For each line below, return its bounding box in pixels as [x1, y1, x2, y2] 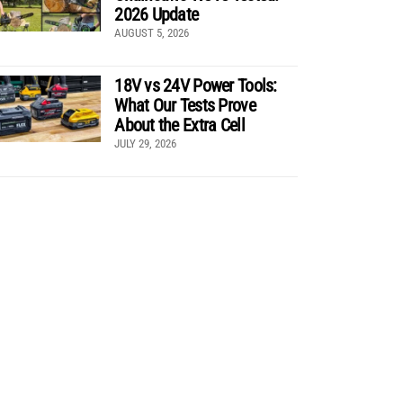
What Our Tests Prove [114, 94, 255, 116]
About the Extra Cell [114, 113, 245, 136]
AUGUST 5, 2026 [114, 25, 190, 40]
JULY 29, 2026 [114, 136, 177, 150]
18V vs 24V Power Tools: [114, 74, 277, 96]
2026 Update [114, 3, 199, 25]
